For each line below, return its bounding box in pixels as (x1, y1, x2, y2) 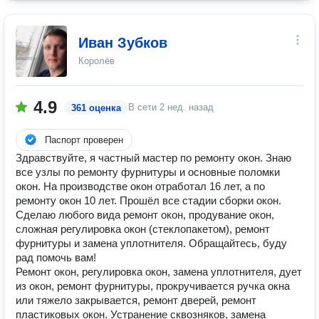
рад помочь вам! (16, 251, 96, 263)
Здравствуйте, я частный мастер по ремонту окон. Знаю (16, 152, 291, 164)
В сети (128, 102, 159, 113)
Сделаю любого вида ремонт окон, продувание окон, (16, 209, 274, 221)
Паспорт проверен (45, 135, 123, 145)
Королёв (78, 56, 115, 66)
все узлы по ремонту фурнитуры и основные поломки (16, 166, 280, 178)
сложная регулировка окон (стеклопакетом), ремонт (16, 223, 270, 235)
